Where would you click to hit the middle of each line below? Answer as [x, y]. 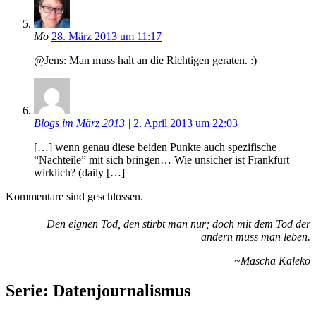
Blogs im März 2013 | [82, 123]
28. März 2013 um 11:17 [107, 37]
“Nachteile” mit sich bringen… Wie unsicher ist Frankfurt [162, 160]
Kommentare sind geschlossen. [74, 197]
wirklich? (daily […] [79, 173]
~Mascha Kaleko [272, 261]
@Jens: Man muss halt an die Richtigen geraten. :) [145, 61]
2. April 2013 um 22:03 [186, 123]
